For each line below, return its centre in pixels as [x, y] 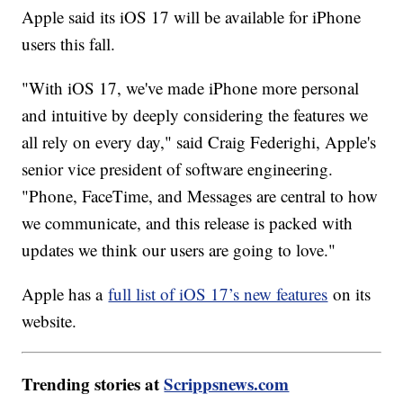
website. [49, 321]
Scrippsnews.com [227, 384]
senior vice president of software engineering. [178, 169]
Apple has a [65, 294]
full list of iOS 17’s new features [218, 294]
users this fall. [72, 44]
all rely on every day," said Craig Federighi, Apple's [199, 142]
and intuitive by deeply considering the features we [195, 115]
